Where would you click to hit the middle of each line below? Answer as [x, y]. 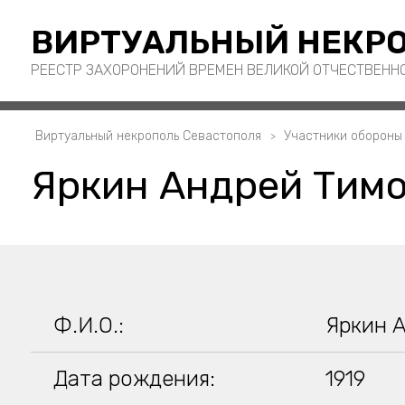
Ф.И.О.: [88, 325]
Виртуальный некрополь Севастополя [148, 136]
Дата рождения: [134, 379]
